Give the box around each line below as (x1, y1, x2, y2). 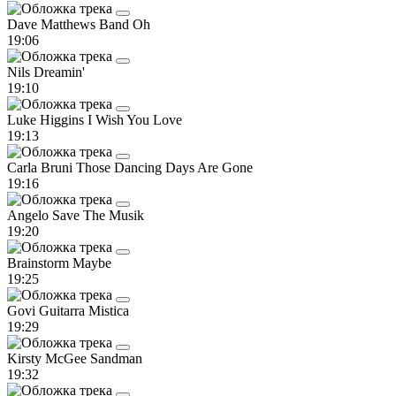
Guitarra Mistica (39, 302, 129, 318)
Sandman (90, 350, 142, 366)
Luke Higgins (7, 111, 88, 127)
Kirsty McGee (7, 350, 90, 366)
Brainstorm (7, 255, 72, 270)
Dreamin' (34, 64, 85, 80)
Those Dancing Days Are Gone (76, 159, 253, 175)
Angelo (7, 207, 52, 223)
